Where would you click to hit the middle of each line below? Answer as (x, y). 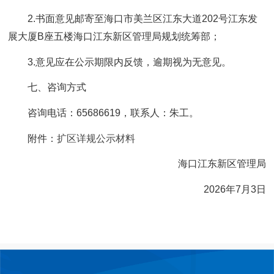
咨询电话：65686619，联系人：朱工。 (113, 113)
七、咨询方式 (57, 87)
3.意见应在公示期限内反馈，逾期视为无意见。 (130, 62)
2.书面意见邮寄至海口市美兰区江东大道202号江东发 (143, 19)
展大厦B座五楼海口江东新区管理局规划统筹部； (114, 37)
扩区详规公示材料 (96, 138)
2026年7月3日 (235, 189)
